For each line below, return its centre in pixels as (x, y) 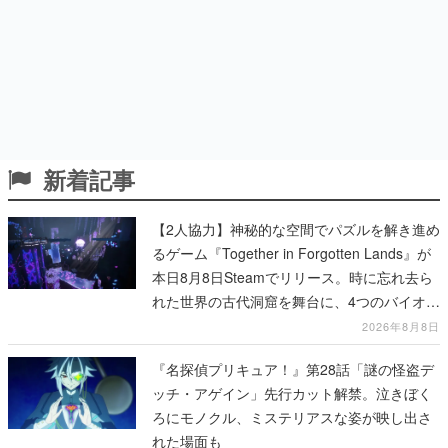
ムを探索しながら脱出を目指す (250, 325)
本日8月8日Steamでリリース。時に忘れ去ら (292, 277)
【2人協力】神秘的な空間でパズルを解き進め (296, 229)
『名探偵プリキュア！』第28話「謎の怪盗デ (293, 369)
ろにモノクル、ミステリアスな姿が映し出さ (292, 417)
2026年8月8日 (401, 326)
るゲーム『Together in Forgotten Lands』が (291, 253)
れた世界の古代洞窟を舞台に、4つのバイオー (296, 301)
